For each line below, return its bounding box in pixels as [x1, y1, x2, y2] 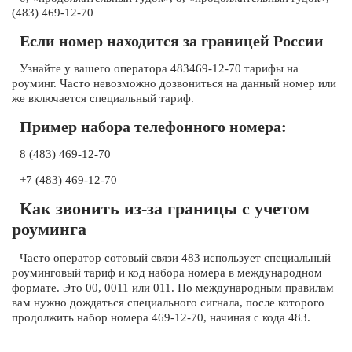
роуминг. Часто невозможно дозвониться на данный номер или [12, 77, 336, 90]
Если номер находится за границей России [20, 32, 324, 49]
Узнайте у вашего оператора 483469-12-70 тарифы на [20, 62, 299, 75]
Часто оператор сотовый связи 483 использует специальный [20, 251, 331, 264]
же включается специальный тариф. [12, 92, 194, 104]
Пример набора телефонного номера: [20, 118, 287, 135]
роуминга [12, 219, 86, 239]
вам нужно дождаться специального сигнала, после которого [12, 296, 324, 309]
